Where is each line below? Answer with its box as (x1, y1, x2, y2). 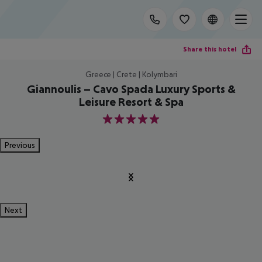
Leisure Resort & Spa (78, 95, 184, 108)
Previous (5, 140, 35, 150)
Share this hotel (183, 44, 236, 53)
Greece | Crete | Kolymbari (85, 70, 177, 79)
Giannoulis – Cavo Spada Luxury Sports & (26, 82, 236, 95)
